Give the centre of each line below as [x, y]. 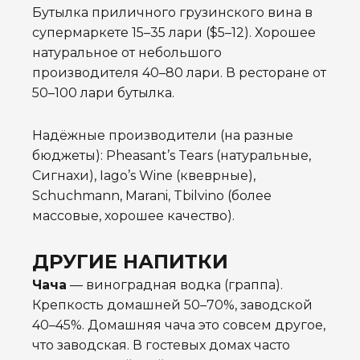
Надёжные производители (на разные [163, 136]
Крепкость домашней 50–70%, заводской [172, 305]
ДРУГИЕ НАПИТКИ [130, 262]
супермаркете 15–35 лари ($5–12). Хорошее [174, 33]
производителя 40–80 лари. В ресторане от [179, 73]
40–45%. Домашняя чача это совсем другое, [179, 325]
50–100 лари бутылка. [103, 93]
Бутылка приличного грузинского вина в [172, 13]
